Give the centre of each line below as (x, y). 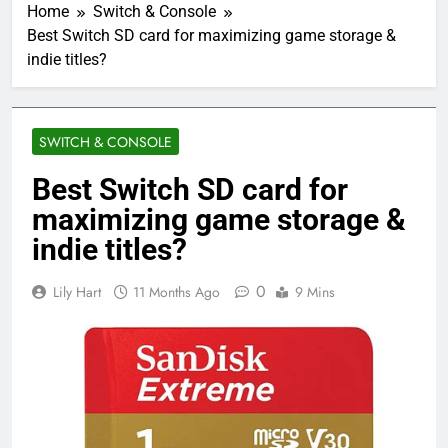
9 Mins (315, 291)
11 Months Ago (176, 291)
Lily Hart (77, 291)
